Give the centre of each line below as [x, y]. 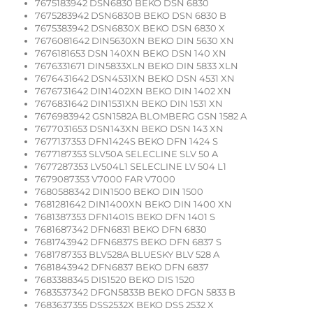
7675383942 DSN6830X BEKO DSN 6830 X [130, 28]
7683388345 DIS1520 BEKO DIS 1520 [115, 280]
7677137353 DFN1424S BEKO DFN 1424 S [126, 141]
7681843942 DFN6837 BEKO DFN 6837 [122, 267]
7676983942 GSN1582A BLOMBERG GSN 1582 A [141, 116]
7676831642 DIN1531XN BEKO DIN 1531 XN [129, 104]
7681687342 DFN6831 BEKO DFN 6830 [121, 230]
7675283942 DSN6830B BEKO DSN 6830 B [131, 16]
